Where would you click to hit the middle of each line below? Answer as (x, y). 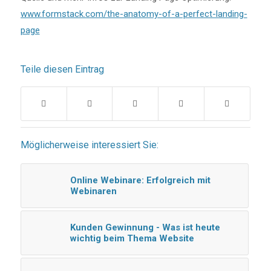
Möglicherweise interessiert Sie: (89, 145)
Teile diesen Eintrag (62, 70)
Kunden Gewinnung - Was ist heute (145, 228)
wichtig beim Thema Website (132, 239)
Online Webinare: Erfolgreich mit (140, 181)
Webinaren (93, 191)
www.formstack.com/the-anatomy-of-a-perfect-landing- (134, 14)
